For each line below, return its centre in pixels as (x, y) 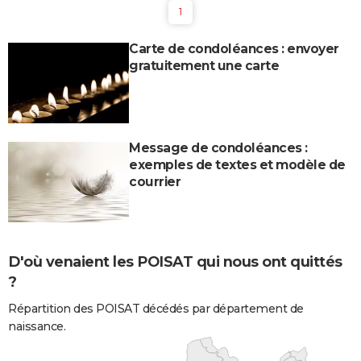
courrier (155, 182)
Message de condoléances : (218, 148)
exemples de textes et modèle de (237, 165)
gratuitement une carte (204, 66)
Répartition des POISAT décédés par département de (156, 308)
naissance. (37, 326)
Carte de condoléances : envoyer (234, 49)
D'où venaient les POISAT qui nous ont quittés (175, 262)
